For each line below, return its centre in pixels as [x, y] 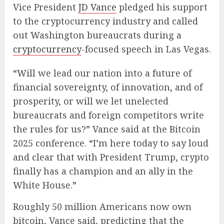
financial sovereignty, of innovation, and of [108, 87]
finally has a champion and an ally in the [103, 171]
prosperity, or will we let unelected [91, 101]
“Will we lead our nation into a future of [102, 73]
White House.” [45, 185]
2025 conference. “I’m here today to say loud [111, 143]
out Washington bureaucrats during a [97, 35]
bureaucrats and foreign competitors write [108, 115]
